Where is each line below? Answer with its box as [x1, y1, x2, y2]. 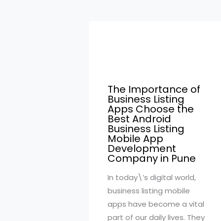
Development [107, 141, 176, 155]
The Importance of [107, 82, 200, 96]
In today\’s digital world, [107, 172, 196, 183]
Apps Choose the [107, 102, 194, 116]
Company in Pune [107, 151, 196, 165]
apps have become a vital [107, 198, 204, 209]
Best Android [107, 111, 171, 126]
